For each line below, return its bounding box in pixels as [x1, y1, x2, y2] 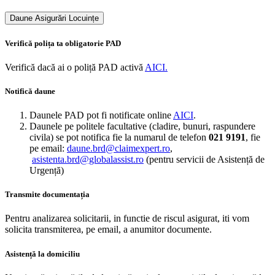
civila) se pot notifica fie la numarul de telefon [29, 132, 209, 143]
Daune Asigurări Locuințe [10, 14, 99, 23]
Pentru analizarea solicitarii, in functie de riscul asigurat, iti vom [5, 213, 249, 224]
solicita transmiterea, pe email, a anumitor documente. [5, 224, 212, 235]
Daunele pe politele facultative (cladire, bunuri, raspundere [29, 121, 255, 132]
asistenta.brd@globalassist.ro [32, 154, 144, 165]
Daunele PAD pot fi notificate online [29, 110, 173, 121]
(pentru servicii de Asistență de [144, 154, 265, 165]
